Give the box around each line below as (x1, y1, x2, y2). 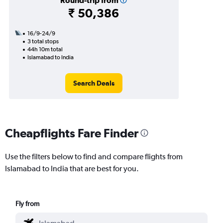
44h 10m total (27, 46, 63, 53)
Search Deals (73, 79, 114, 87)
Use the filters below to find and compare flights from (5, 151, 183, 161)
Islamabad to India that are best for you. (5, 163, 139, 173)
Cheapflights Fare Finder (5, 125, 138, 140)
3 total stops (27, 38, 59, 45)
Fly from (15, 199, 40, 208)
